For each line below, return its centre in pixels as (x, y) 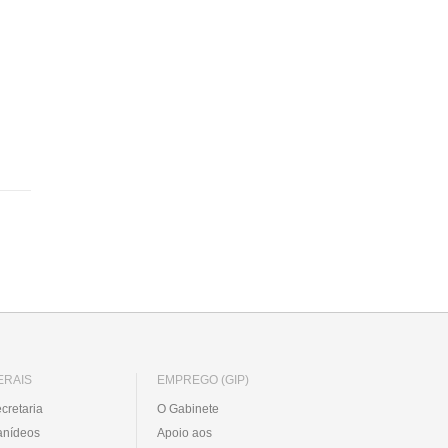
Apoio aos (184, 432)
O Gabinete (188, 408)
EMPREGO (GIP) (203, 379)
